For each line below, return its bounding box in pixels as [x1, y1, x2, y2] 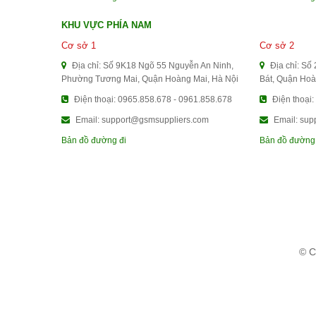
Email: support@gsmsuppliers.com [73, 114, 209, 125]
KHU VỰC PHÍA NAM [61, 19, 152, 30]
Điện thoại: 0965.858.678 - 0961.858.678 [72, 94, 232, 104]
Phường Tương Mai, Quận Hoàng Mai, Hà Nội [61, 73, 238, 84]
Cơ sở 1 [61, 39, 96, 51]
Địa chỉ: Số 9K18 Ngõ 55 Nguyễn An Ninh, [70, 60, 233, 71]
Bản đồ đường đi [61, 135, 126, 145]
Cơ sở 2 [260, 39, 295, 51]
